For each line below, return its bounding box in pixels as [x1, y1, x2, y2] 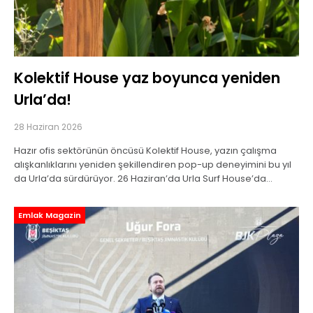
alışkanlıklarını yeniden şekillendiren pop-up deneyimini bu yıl [14, 158, 291, 172]
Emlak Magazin [18, 210, 81, 221]
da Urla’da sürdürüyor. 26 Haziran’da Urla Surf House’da [14, 172, 266, 186]
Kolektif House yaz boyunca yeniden [14, 68, 280, 89]
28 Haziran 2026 [14, 121, 82, 133]
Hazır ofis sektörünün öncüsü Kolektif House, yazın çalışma [14, 144, 277, 158]
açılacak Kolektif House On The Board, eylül [14, 186, 209, 200]
